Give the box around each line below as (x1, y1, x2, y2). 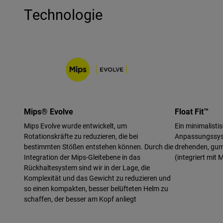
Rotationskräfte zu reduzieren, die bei (24, 131, 138, 141)
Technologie (24, 4, 103, 24)
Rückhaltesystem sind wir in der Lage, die (24, 163, 150, 173)
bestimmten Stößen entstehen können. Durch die (24, 142, 173, 152)
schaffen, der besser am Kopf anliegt (24, 194, 136, 204)
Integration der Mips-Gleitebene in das (24, 152, 140, 162)
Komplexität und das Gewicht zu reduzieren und (24, 173, 171, 183)
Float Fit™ (175, 106, 209, 117)
